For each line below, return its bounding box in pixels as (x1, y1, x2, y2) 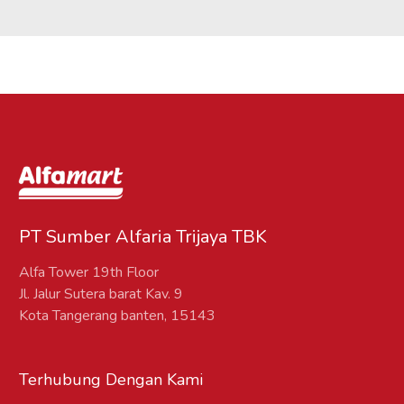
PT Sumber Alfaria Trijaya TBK (19, 225, 267, 250)
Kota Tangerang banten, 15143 (19, 306, 216, 326)
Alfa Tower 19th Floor (19, 262, 159, 283)
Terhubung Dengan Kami (19, 369, 203, 391)
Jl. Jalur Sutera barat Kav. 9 (19, 284, 183, 305)
